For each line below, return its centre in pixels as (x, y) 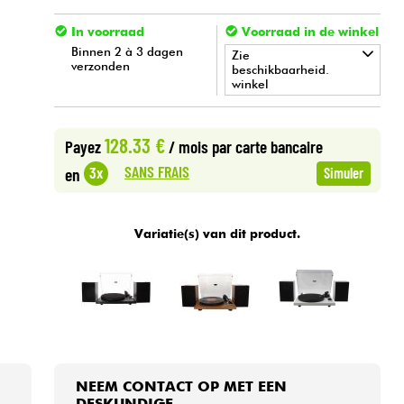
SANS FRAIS (157, 172)
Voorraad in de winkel (310, 32)
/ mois (188, 146)
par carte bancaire (267, 146)
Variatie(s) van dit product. (218, 234)
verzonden (101, 65)
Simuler (343, 173)
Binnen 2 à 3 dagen (128, 51)
